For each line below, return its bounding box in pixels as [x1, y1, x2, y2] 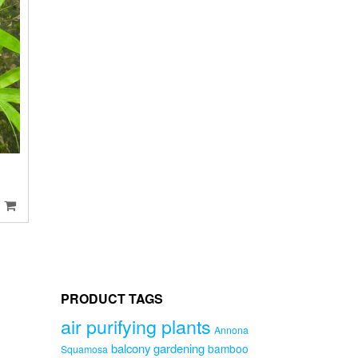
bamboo [208, 340, 249, 356]
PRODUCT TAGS [61, 288, 163, 308]
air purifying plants [61, 312, 211, 340]
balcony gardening [111, 339, 205, 356]
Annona [214, 322, 249, 337]
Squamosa [61, 341, 108, 356]
